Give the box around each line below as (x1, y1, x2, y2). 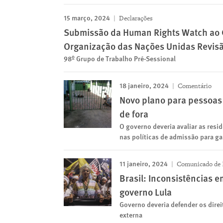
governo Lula (119, 185, 172, 199)
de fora (119, 107, 148, 121)
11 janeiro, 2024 (119, 158, 168, 169)
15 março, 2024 (64, 12, 110, 23)
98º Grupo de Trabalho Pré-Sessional (64, 53, 176, 64)
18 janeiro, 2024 (119, 80, 169, 91)
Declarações (117, 14, 153, 23)
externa (119, 210, 142, 220)
